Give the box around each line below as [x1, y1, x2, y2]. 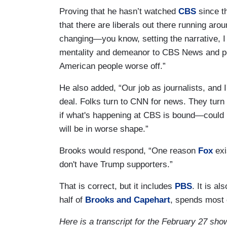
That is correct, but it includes [59, 181, 175, 191]
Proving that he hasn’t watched [59, 6, 178, 16]
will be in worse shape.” [59, 124, 148, 134]
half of [59, 195, 85, 205]
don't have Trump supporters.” [59, 159, 173, 169]
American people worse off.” [59, 61, 166, 71]
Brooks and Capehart [85, 195, 170, 205]
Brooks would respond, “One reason [59, 145, 198, 156]
